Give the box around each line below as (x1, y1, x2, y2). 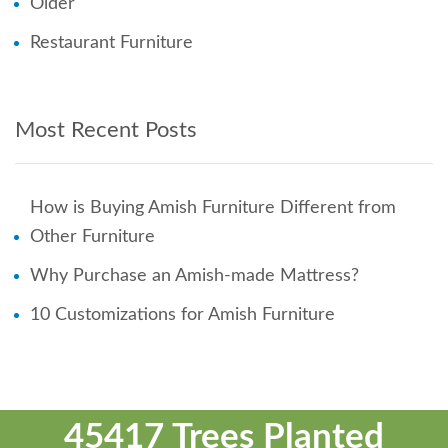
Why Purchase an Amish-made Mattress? (30, 267, 359, 286)
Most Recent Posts (15, 119, 197, 142)
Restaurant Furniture (30, 34, 193, 53)
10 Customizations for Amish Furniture (30, 306, 335, 325)
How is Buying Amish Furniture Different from (30, 199, 396, 218)
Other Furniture (30, 228, 155, 247)
